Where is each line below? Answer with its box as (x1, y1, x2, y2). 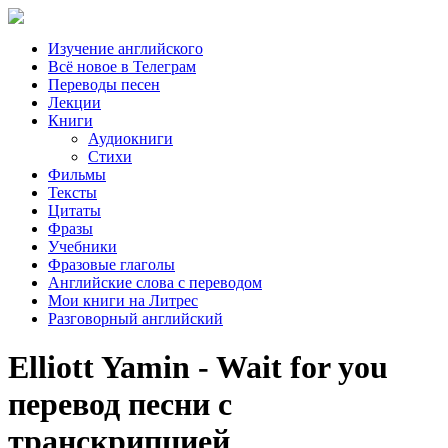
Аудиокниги (88, 130, 173, 147)
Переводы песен (48, 76, 160, 93)
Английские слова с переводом (48, 274, 262, 291)
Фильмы (48, 166, 106, 183)
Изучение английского (48, 40, 203, 57)
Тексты (48, 184, 97, 201)
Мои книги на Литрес (48, 292, 198, 309)
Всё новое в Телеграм (48, 58, 196, 75)
